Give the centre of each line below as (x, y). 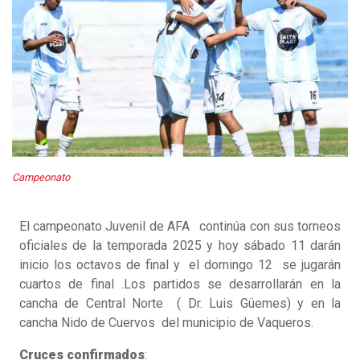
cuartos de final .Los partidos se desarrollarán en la (180, 284)
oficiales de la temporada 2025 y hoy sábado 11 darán (180, 246)
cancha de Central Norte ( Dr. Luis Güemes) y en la (180, 304)
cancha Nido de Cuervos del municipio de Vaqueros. (166, 323)
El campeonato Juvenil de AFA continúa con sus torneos (180, 227)
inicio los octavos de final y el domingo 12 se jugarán (180, 265)
